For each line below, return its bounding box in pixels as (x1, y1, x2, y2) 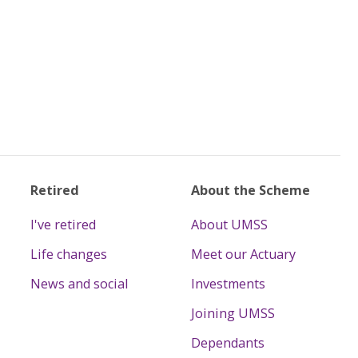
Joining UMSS (190, 304, 275, 323)
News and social (30, 275, 129, 293)
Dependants (190, 334, 265, 352)
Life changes (30, 245, 108, 264)
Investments (190, 275, 265, 293)
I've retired (30, 216, 97, 234)
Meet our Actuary (190, 245, 296, 264)
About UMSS (190, 216, 268, 234)
